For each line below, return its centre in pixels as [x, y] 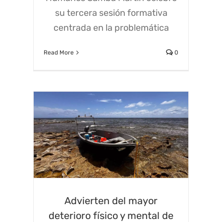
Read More [59, 53]
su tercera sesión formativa [111, 13]
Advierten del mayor [111, 200]
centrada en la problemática [111, 28]
